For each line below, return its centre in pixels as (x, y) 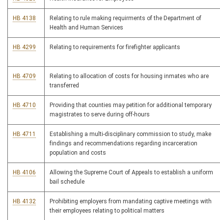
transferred (64, 86)
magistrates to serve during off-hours (100, 115)
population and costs (78, 153)
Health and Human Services (86, 28)
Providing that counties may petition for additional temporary (131, 105)
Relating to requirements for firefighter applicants (115, 47)
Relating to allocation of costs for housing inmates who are (129, 76)
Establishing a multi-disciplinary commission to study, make (130, 134)
